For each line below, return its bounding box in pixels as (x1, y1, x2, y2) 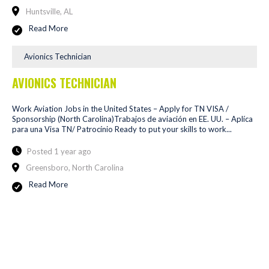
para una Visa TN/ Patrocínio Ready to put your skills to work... (12, 124, 232, 134)
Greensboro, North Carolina (26, 163, 124, 173)
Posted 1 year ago (27, 146, 91, 156)
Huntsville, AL (26, 6, 73, 16)
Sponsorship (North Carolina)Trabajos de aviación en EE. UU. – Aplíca (12, 113, 253, 124)
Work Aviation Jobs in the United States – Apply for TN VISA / (12, 103, 229, 113)
